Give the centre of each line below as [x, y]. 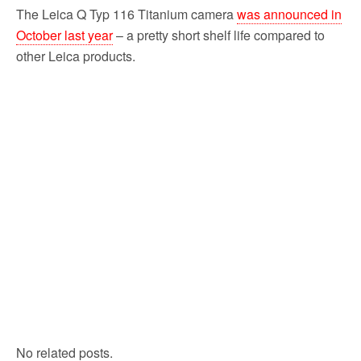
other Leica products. [76, 56]
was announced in [289, 14]
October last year [64, 35]
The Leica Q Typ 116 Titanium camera [127, 14]
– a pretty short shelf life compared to [219, 35]
